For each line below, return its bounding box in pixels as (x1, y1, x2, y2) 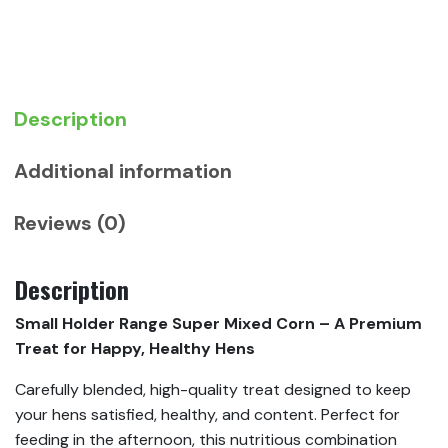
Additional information (14, 158, 232, 185)
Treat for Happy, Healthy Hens (15, 338, 255, 360)
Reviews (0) (14, 210, 126, 237)
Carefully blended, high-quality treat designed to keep (15, 379, 411, 401)
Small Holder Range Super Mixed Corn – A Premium (15, 313, 422, 335)
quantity (126, 17, 189, 39)
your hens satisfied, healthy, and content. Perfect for (15, 404, 400, 426)
